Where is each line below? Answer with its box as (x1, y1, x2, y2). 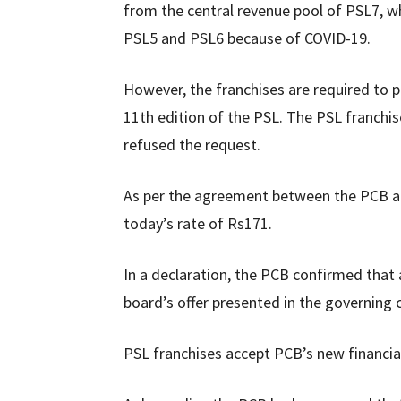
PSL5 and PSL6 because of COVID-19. (124, 28, 371, 48)
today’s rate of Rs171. (124, 213, 272, 234)
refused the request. (124, 134, 260, 155)
